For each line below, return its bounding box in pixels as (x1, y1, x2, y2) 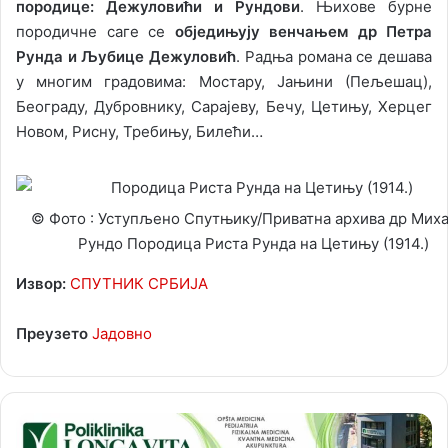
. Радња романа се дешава (236, 47, 433, 67)
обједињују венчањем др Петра (174, 22, 432, 42)
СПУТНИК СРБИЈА (66, 274, 208, 294)
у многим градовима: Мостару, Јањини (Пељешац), (16, 72, 432, 92)
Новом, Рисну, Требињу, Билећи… (16, 122, 263, 142)
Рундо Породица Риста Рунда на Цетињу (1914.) (78, 234, 429, 254)
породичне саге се (16, 22, 175, 42)
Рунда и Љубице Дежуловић (16, 47, 237, 67)
